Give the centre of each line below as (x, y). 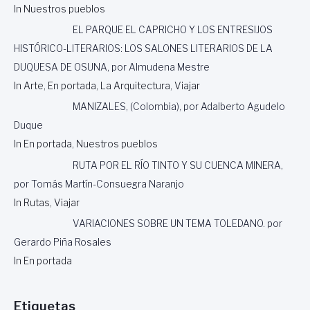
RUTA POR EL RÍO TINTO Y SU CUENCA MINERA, (178, 165)
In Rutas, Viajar (47, 202)
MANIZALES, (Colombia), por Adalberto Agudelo (179, 107)
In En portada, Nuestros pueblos (86, 144)
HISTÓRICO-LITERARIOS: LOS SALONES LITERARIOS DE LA (143, 48)
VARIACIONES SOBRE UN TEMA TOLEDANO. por (178, 224)
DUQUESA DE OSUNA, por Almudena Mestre (112, 67)
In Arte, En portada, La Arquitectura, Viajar (107, 85)
